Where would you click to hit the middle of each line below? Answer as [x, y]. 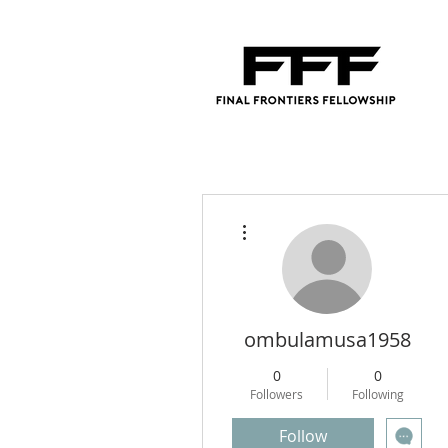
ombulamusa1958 [327, 339]
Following [377, 394]
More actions [284, 218]
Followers [276, 394]
